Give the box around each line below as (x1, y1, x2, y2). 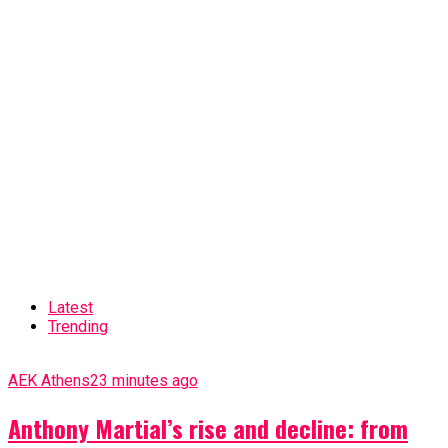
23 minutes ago (90, 370, 198, 390)
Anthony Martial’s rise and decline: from (8, 409, 408, 446)
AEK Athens (8, 370, 90, 390)
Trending (48, 316, 108, 336)
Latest (48, 297, 93, 317)
